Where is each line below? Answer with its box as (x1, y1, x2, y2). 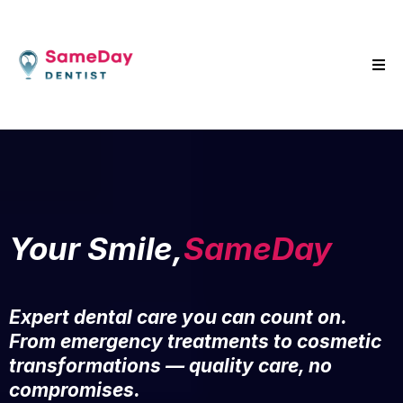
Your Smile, (9, 228, 184, 267)
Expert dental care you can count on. (9, 305, 346, 328)
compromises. (9, 378, 140, 401)
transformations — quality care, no (9, 354, 332, 377)
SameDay (184, 228, 332, 267)
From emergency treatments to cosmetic (9, 329, 381, 353)
